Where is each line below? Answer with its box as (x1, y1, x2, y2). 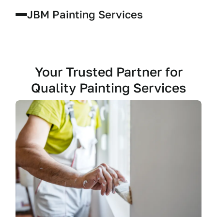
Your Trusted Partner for (34, 64, 183, 79)
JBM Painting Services (27, 8, 143, 21)
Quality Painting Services (31, 80, 186, 95)
